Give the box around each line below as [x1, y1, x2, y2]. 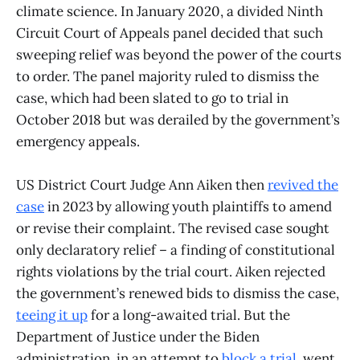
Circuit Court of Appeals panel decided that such [16, 24, 323, 43]
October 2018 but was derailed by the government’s [16, 111, 340, 129]
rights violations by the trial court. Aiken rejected [16, 263, 325, 281]
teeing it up [16, 306, 88, 325]
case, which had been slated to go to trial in [16, 89, 288, 108]
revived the [268, 176, 338, 194]
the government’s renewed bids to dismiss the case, [16, 284, 339, 303]
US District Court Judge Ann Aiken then [16, 176, 268, 194]
